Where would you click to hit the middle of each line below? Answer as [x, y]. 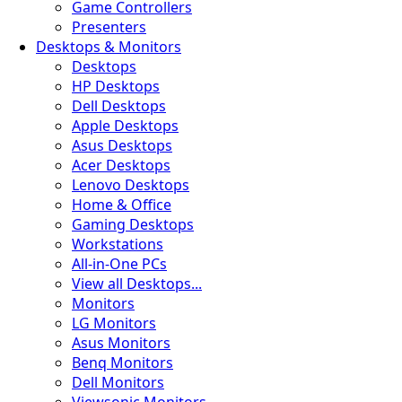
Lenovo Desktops [131, 185]
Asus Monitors [121, 343]
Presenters [109, 27]
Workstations [118, 244]
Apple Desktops [125, 126]
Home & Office [122, 205]
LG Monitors [114, 323]
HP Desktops [116, 86]
